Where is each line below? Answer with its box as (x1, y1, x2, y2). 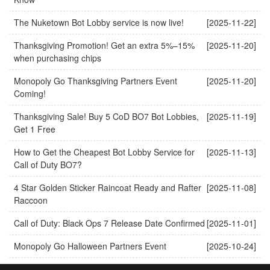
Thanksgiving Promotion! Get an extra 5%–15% (14, 39, 195, 51)
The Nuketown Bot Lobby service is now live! (14, 16, 184, 28)
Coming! (14, 87, 46, 99)
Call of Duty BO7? (14, 158, 82, 171)
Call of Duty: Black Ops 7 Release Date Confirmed (14, 216, 205, 229)
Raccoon (14, 193, 48, 206)
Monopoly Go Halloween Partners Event (14, 239, 166, 252)
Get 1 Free (14, 122, 55, 135)
